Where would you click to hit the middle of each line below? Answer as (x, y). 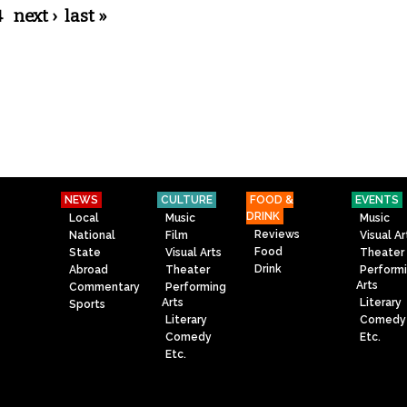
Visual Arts (194, 252)
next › (35, 16)
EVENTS (377, 200)
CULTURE (187, 200)
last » (86, 16)
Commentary (105, 288)
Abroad (89, 269)
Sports (88, 305)
